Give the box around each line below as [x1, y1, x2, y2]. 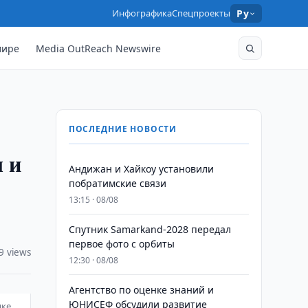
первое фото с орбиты [68, 237, 175, 250]
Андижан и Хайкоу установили [68, 162, 214, 175]
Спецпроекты [172, 7, 231, 19]
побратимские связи [68, 177, 166, 190]
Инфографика [112, 7, 173, 19]
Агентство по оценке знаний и [68, 283, 214, 296]
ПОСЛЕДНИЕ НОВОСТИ [68, 123, 177, 135]
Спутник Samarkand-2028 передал [68, 223, 231, 236]
